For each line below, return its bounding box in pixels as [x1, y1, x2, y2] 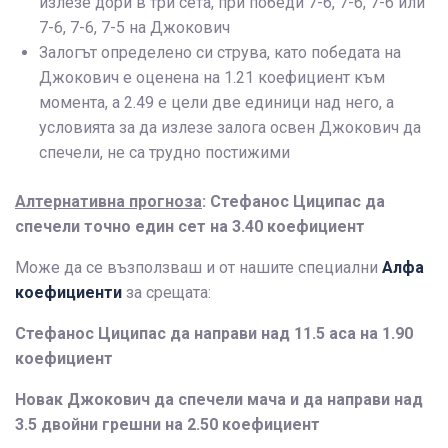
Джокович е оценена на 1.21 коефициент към [39, 68, 385, 88]
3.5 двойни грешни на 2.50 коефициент [15, 415, 324, 435]
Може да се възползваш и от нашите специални [15, 258, 382, 278]
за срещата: [122, 283, 211, 303]
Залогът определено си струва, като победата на [39, 43, 401, 63]
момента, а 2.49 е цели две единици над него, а [39, 93, 394, 113]
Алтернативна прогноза [15, 192, 202, 212]
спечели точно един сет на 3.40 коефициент [15, 217, 369, 237]
